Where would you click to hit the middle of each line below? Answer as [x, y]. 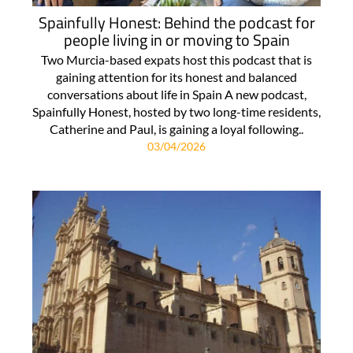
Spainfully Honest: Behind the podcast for [176, 22]
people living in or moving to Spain [176, 39]
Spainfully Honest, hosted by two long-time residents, [176, 111]
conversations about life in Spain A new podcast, [176, 94]
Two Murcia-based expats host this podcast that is [176, 59]
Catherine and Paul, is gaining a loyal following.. [176, 128]
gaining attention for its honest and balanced [176, 76]
